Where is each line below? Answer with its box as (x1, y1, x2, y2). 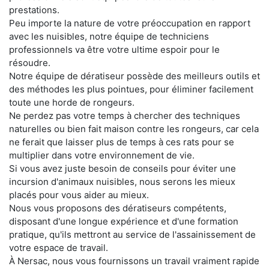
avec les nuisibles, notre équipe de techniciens (9, 31, 209, 42)
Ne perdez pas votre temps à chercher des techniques (9, 110, 240, 121)
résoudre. (9, 57, 50, 68)
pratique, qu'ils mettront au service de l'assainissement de (9, 229, 256, 240)
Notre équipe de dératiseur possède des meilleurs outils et (9, 70, 260, 82)
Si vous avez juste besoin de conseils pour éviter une (9, 163, 236, 174)
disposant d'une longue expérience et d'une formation (9, 216, 238, 227)
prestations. (9, 4, 59, 16)
